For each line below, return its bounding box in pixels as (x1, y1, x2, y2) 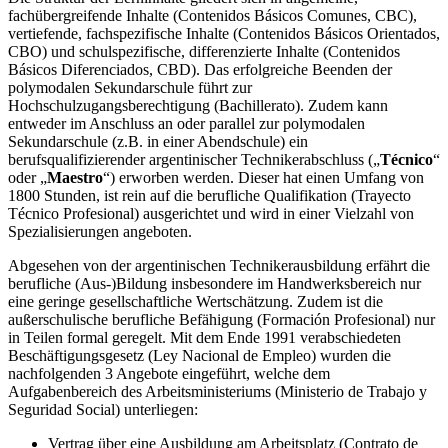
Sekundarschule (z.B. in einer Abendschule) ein (8, 133, 308, 151)
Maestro (47, 169, 103, 187)
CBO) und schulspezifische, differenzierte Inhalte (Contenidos (8, 43, 400, 61)
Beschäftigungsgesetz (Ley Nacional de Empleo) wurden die (8, 347, 391, 365)
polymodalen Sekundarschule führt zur (8, 79, 252, 97)
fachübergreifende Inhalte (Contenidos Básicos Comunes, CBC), (8, 7, 417, 25)
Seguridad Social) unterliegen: (8, 401, 198, 419)
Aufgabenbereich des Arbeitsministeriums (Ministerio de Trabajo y (8, 383, 427, 401)
